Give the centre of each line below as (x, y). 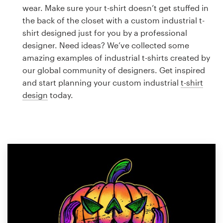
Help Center (45, 200)
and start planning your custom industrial (102, 82)
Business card (34, 26)
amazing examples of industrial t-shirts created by (116, 57)
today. (60, 95)
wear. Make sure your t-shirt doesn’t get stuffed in (115, 8)
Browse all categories (48, 102)
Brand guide (31, 76)
